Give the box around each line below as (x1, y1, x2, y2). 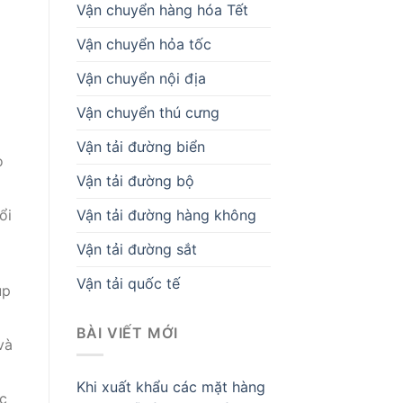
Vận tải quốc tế (76, 273, 180, 292)
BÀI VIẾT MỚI (76, 323, 179, 342)
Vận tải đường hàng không (76, 205, 256, 224)
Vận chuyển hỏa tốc (76, 34, 211, 53)
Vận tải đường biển (76, 137, 205, 156)
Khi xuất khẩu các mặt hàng (76, 378, 265, 397)
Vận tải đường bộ (76, 171, 194, 190)
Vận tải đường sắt (76, 239, 197, 258)
